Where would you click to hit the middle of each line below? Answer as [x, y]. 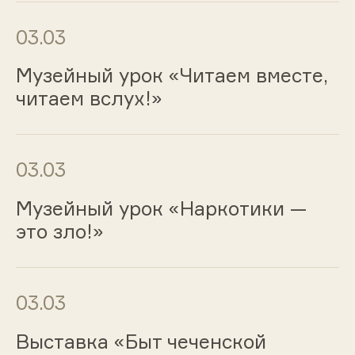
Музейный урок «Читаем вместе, [172, 76]
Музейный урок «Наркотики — [161, 209]
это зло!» [59, 232]
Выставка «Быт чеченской [141, 341]
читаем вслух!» [89, 99]
